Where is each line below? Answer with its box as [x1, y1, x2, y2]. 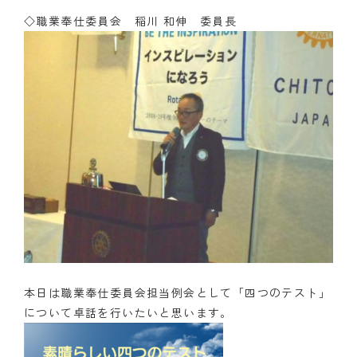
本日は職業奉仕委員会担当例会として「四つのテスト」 [24, 284, 331, 300]
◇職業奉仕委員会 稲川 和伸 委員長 [24, 12, 237, 29]
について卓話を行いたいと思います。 [24, 304, 233, 320]
